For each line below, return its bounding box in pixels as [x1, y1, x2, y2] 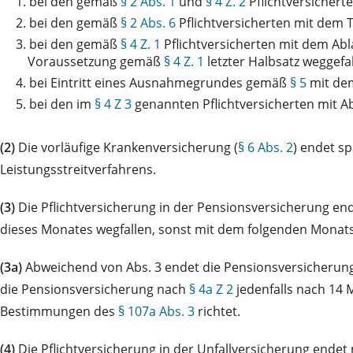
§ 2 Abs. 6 [121, 13, 176, 32]
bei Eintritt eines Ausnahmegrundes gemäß [29, 73, 290, 91]
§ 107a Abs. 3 [118, 302, 195, 320]
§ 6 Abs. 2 [238, 138, 293, 156]
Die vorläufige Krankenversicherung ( [15, 138, 238, 156]
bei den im [29, 95, 95, 113]
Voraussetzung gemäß [28, 52, 164, 70]
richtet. [195, 302, 240, 320]
